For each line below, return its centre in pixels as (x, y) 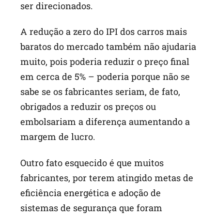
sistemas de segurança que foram (92, 208)
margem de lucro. (58, 137)
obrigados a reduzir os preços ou (88, 107)
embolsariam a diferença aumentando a (105, 122)
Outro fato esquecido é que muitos (92, 163)
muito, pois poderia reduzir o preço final (105, 62)
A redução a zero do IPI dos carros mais (104, 32)
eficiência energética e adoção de (91, 193)
